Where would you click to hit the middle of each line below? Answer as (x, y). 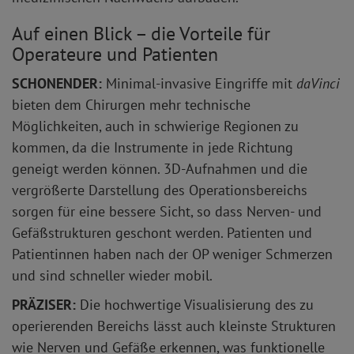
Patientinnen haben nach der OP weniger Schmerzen (172, 254)
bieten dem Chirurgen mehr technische (131, 105)
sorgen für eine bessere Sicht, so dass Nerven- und (167, 212)
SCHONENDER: (59, 84)
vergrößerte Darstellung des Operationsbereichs (160, 190)
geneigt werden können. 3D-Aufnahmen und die (160, 169)
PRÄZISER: (46, 305)
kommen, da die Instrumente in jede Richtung (153, 148)
